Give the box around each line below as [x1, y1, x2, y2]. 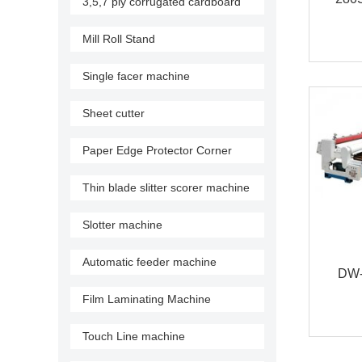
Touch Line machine [82, 330, 185, 343]
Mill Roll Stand [82, 32, 155, 45]
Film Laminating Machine [82, 293, 211, 305]
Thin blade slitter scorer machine [82, 181, 250, 194]
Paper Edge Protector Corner [82, 144, 232, 157]
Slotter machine [82, 218, 162, 231]
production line [70, 20, 145, 33]
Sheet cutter [82, 107, 145, 120]
